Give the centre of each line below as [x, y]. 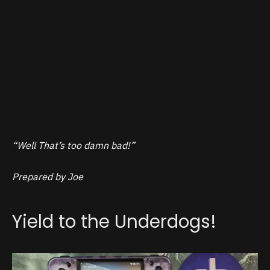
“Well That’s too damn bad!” [74, 146]
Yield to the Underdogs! [114, 222]
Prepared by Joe [48, 176]
